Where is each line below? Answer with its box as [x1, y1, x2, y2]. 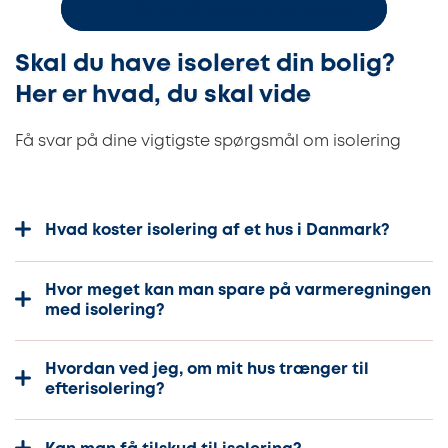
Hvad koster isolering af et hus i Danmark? [45, 223, 390, 239]
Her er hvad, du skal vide [15, 85, 311, 107]
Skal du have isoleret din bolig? [15, 54, 395, 76]
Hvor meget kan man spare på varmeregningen [45, 282, 431, 298]
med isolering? [45, 302, 165, 318]
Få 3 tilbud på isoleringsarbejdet [90, 3, 358, 19]
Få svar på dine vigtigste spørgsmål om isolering [15, 134, 401, 150]
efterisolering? [45, 382, 165, 398]
